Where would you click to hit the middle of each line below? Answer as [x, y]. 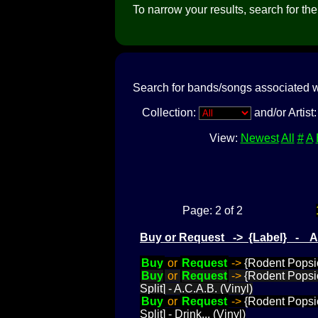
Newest [259, 138]
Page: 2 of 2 [213, 210]
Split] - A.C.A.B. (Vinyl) [196, 288]
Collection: [170, 112]
